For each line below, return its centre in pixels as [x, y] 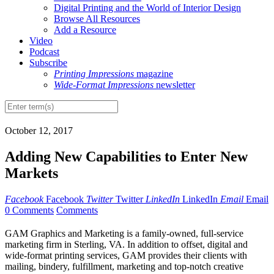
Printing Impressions [94, 74]
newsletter [174, 85]
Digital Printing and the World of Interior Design [147, 8]
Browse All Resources [97, 19]
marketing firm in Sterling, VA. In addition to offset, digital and [126, 245]
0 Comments [29, 210]
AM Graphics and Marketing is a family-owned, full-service [128, 234]
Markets [31, 173]
